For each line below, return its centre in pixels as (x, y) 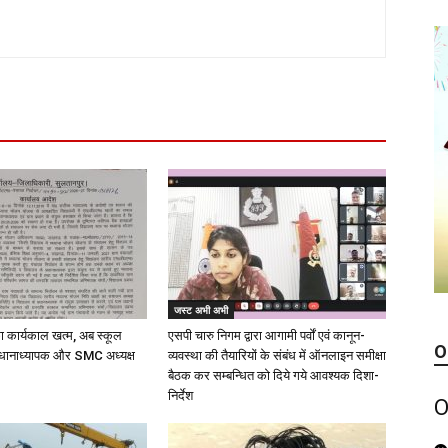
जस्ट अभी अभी (201, 310)
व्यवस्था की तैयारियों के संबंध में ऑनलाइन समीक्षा (277, 355)
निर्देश (180, 395)
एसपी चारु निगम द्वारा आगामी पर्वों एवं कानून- (266, 335)
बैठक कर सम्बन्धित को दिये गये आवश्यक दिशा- (273, 375)
